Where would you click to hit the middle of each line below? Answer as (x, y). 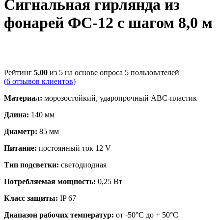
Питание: (20, 148)
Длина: (16, 114)
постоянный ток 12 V (74, 148)
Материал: (23, 98)
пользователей (154, 72)
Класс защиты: (31, 198)
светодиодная (83, 165)
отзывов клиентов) (43, 81)
